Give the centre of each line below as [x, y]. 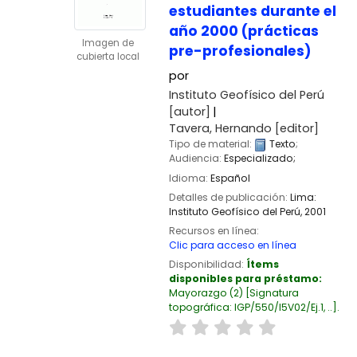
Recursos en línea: [214, 230]
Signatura [274, 292]
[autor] [189, 112]
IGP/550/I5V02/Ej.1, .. [283, 307]
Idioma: [189, 178]
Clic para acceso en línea [232, 245]
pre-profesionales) [240, 51]
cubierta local [108, 57]
